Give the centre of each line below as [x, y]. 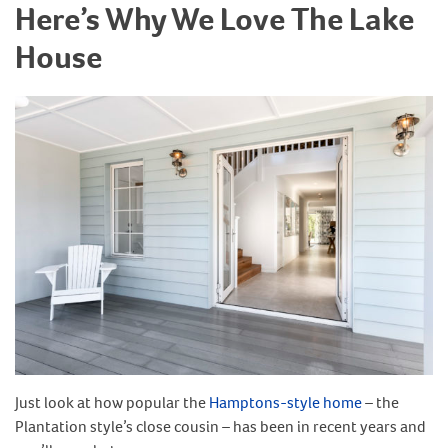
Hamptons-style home [285, 402]
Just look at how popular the [112, 402]
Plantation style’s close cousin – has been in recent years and [220, 426]
